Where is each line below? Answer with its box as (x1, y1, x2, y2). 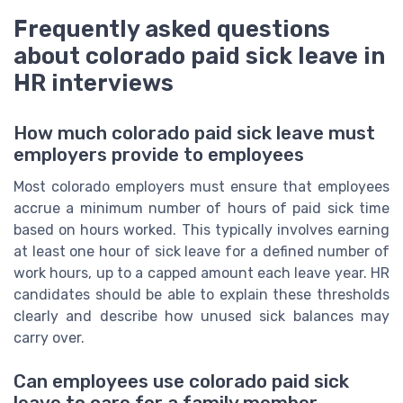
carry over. (13, 329, 85, 346)
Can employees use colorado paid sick (13, 371, 349, 393)
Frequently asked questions (13, 14, 330, 42)
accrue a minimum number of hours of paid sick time (13, 200, 390, 217)
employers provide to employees (13, 144, 304, 166)
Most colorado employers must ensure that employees (13, 178, 390, 195)
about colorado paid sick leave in (13, 41, 385, 69)
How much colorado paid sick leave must (13, 122, 375, 144)
